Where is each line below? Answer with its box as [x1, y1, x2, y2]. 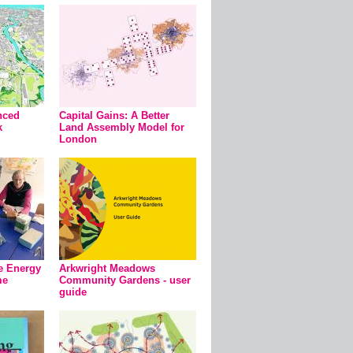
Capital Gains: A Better [59, 110, 169, 121]
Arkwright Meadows [59, 262, 155, 274]
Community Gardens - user [59, 274, 191, 286]
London [59, 133, 97, 145]
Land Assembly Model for [59, 121, 184, 133]
